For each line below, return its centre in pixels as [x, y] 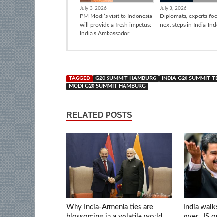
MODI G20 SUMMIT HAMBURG [107, 86]
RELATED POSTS [99, 115]
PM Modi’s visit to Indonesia [116, 16]
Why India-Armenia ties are [110, 207]
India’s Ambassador [105, 33]
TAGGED [79, 78]
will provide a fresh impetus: [116, 24]
